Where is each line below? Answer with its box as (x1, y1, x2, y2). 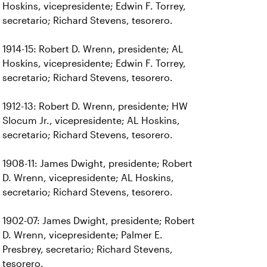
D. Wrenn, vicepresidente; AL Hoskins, (2, 173, 174, 183)
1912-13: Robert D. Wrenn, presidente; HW (2, 101, 188, 111)
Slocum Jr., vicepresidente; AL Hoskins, (2, 116, 180, 126)
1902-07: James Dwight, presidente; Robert (2, 216, 195, 226)
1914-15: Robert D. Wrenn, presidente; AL (2, 44, 184, 54)
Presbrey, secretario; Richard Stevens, (2, 244, 173, 254)
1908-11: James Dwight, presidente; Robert (2, 159, 193, 169)
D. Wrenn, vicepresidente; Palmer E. (2, 230, 163, 240)
